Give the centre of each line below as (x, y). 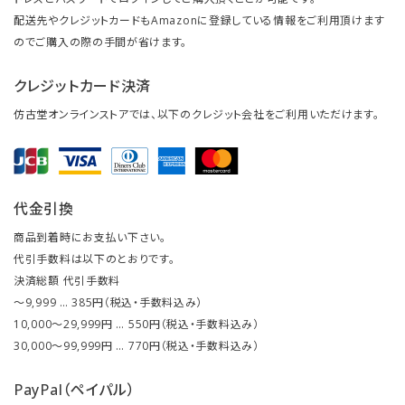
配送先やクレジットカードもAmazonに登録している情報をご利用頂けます (199, 21)
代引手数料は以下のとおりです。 (94, 259)
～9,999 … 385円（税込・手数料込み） (108, 303)
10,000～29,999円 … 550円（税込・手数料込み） (137, 325)
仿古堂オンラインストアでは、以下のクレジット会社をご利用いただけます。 (197, 115)
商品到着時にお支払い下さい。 (90, 238)
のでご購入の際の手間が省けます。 (101, 42)
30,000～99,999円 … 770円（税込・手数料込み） (137, 346)
